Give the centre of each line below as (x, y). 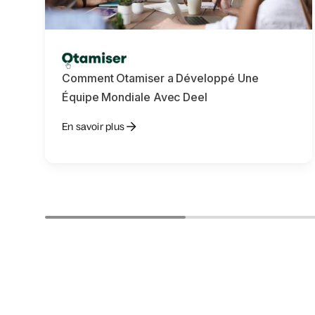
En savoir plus (93, 126)
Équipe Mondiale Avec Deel (135, 97)
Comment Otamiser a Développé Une (160, 78)
